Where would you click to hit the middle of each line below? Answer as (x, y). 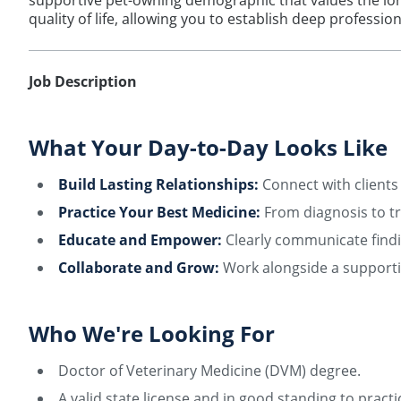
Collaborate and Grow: (139, 268)
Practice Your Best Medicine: (159, 212)
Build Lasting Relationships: (158, 184)
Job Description (83, 81)
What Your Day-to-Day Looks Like (208, 147)
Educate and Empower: (140, 240)
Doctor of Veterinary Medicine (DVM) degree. (209, 371)
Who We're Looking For (152, 333)
